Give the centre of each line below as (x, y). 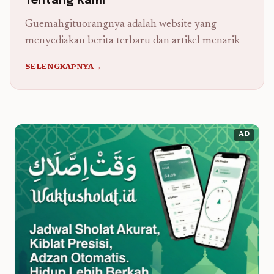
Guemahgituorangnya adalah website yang (121, 25)
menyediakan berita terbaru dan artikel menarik (132, 41)
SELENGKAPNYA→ (63, 67)
